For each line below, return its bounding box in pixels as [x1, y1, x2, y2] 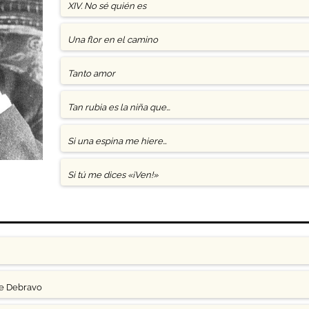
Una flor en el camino [67, 34, 158, 45]
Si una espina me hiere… [67, 136, 167, 146]
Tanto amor [67, 68, 115, 79]
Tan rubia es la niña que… [67, 102, 170, 112]
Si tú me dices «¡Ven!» [67, 170, 158, 180]
